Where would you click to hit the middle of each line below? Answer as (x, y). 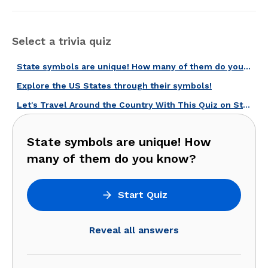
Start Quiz (142, 195)
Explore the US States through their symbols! (114, 86)
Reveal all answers (134, 230)
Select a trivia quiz (62, 41)
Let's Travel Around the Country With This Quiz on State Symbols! (246, 105)
